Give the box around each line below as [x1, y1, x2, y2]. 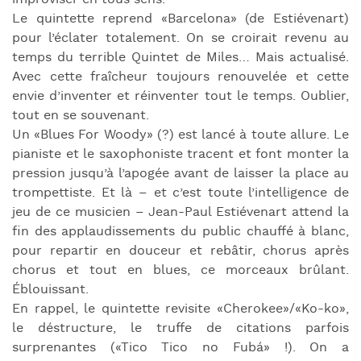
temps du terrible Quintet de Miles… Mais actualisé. [12, 48, 349, 66]
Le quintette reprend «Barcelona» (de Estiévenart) [12, 10, 349, 27]
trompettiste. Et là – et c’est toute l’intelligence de [12, 184, 349, 201]
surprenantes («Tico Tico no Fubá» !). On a [12, 338, 349, 356]
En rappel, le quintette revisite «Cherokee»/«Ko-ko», [12, 300, 349, 317]
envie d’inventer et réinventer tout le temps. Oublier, [12, 87, 349, 105]
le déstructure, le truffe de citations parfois [12, 319, 349, 337]
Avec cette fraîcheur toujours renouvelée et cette [12, 68, 349, 85]
